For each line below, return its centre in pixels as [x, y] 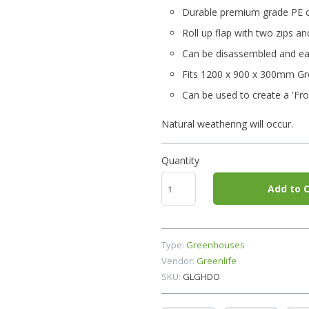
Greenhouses [216, 245]
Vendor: [178, 260]
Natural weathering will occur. [227, 123]
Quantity [180, 160]
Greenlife [217, 260]
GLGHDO [201, 276]
